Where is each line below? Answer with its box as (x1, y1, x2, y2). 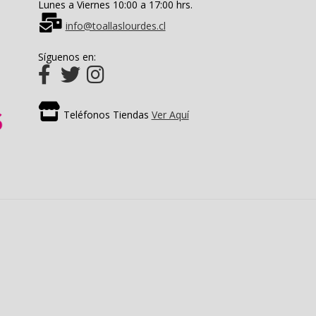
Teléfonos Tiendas (60, 107, 152, 121)
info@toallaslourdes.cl (65, 18, 166, 32)
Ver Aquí (151, 107, 189, 121)
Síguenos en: (37, 49, 96, 63)
